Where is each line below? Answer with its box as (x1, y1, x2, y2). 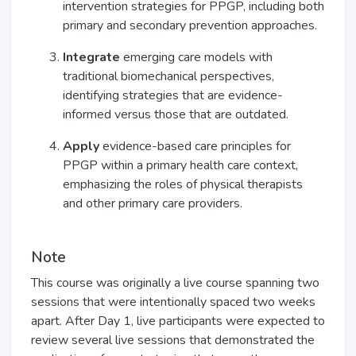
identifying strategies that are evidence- (63, 87, 283, 104)
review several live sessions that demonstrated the (31, 331, 315, 349)
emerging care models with (120, 48, 273, 66)
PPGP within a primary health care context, (63, 157, 298, 174)
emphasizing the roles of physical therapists (63, 176, 303, 193)
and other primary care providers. (63, 195, 242, 212)
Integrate (63, 48, 120, 66)
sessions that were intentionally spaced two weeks (31, 293, 315, 311)
